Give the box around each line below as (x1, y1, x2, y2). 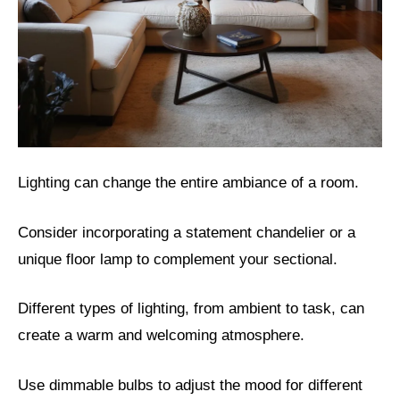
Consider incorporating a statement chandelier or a (18, 223, 355, 241)
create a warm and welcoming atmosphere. (18, 327, 304, 345)
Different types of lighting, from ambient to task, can (18, 300, 364, 318)
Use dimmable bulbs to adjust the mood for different (18, 376, 362, 394)
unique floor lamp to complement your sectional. (18, 250, 337, 268)
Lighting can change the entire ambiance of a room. (18, 174, 359, 192)
